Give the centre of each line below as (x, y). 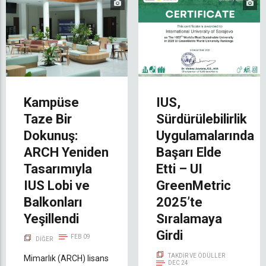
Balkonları (53, 202)
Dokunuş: (51, 136)
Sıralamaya (189, 219)
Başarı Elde (189, 153)
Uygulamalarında (205, 136)
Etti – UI (179, 169)
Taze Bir (48, 119)
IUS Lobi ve (57, 186)
